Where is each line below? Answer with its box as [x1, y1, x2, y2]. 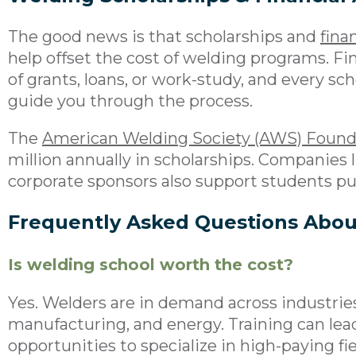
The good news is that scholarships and [8, 26, 320, 46]
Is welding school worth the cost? [8, 254, 293, 274]
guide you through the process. [8, 91, 253, 110]
